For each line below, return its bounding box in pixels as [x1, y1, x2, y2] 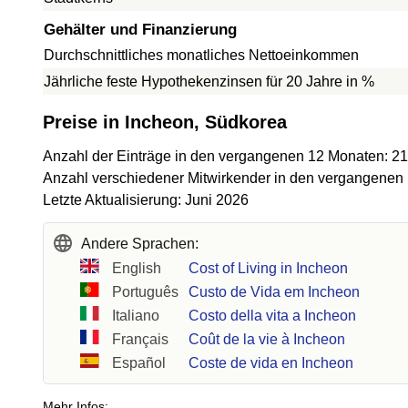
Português [112, 284, 179, 300]
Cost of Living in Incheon [189, 260, 349, 276]
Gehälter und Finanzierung [44, 21, 237, 38]
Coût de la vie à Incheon [189, 331, 346, 347]
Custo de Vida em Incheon [189, 284, 361, 300]
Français [112, 331, 169, 347]
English [112, 260, 162, 276]
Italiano [112, 308, 160, 323]
